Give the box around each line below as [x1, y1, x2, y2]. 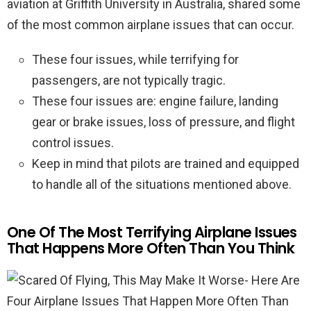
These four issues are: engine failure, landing [32, 93, 278, 108]
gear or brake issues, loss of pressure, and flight [32, 114, 295, 129]
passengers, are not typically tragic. [32, 72, 226, 87]
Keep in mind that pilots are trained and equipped [32, 155, 299, 171]
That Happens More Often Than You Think [7, 237, 295, 258]
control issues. [32, 135, 114, 150]
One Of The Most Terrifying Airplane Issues [7, 221, 297, 242]
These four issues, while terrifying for [32, 51, 239, 67]
